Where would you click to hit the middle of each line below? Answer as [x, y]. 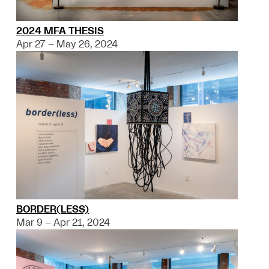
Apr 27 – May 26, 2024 [67, 45]
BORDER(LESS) [52, 209]
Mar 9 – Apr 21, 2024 [63, 222]
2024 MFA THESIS [60, 32]
